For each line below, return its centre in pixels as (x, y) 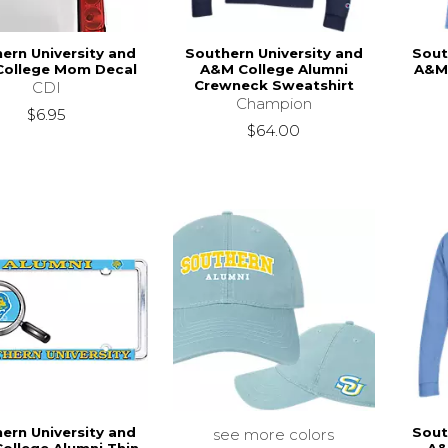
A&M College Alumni (273, 69)
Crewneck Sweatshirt (273, 85)
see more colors (274, 435)
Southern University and (273, 53)
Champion (273, 104)
